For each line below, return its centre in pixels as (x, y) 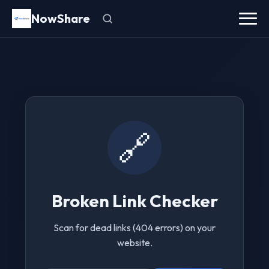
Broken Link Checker (134, 201)
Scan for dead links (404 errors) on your (134, 228)
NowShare (61, 18)
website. (134, 243)
